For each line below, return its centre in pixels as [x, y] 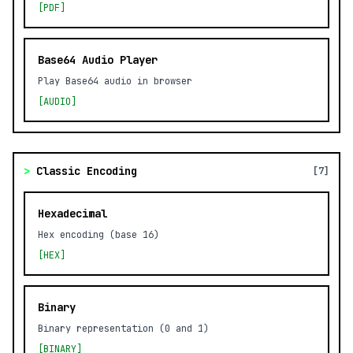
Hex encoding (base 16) [98, 235]
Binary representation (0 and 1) [123, 329]
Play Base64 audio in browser [115, 81]
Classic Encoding [87, 171]
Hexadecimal [72, 214]
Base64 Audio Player [98, 60]
